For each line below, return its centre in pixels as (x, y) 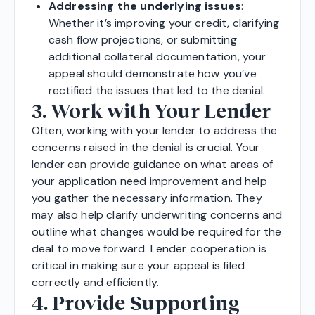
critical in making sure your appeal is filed (139, 265)
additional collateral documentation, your (157, 56)
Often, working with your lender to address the (155, 130)
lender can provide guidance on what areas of (153, 164)
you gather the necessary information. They (147, 198)
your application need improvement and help (149, 181)
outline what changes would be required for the (157, 231)
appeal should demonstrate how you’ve (153, 73)
